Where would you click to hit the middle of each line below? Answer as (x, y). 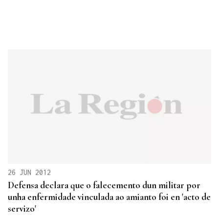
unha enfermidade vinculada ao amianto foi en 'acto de (109, 197)
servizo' (22, 208)
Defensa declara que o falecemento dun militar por (104, 185)
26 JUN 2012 (29, 172)
